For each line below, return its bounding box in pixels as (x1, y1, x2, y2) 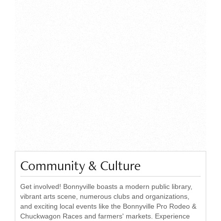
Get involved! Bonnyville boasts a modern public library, (20, 183, 192, 190)
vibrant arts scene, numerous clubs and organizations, (20, 192, 189, 200)
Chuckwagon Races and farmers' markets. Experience (20, 212, 190, 220)
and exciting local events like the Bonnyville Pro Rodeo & (20, 202, 196, 210)
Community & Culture (20, 156, 141, 174)
